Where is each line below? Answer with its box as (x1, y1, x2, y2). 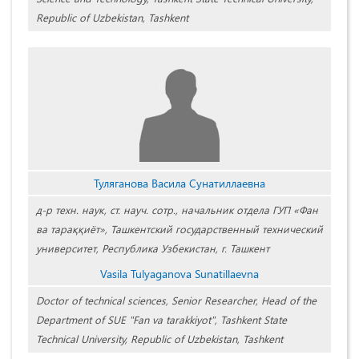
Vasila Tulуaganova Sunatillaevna (100, 266, 259, 282)
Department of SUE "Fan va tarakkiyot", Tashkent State (36, 313, 287, 327)
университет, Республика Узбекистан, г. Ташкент (36, 241, 269, 256)
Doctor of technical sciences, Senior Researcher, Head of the (36, 293, 317, 308)
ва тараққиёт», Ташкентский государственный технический (36, 222, 323, 236)
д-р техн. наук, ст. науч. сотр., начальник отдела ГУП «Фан (36, 203, 318, 217)
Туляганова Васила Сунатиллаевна (94, 175, 265, 192)
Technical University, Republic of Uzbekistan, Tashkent (36, 332, 283, 346)
